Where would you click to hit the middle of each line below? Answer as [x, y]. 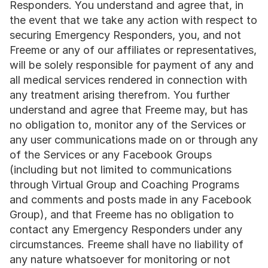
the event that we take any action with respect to [133, 20]
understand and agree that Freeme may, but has [129, 110]
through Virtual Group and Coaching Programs [124, 185]
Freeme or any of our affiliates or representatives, [133, 50]
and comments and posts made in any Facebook [131, 200]
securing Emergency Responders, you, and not [125, 35]
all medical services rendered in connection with [128, 80]
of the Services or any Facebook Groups [111, 155]
